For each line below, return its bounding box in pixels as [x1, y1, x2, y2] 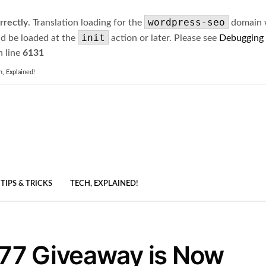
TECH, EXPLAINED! [70, 180, 138, 188]
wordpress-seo [148, 17, 225, 28]
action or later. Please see [109, 33, 219, 43]
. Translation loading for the [28, 18, 144, 27]
